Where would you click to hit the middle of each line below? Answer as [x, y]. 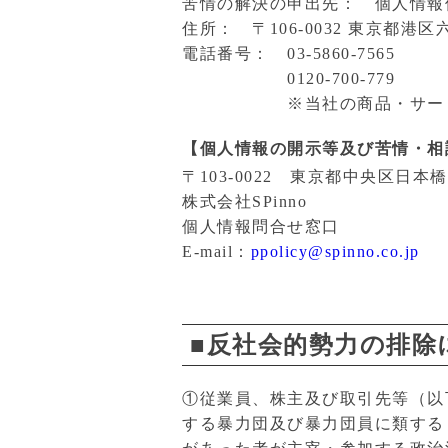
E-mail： [216, 251]
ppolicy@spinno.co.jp [335, 251]
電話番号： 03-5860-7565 [288, 53]
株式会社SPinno [244, 201]
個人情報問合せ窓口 [261, 226]
